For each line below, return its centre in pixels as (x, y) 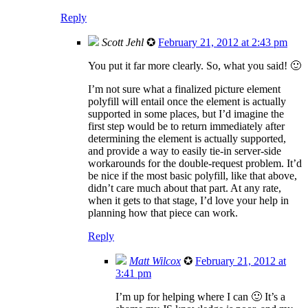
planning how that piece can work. (163, 212)
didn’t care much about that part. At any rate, (185, 188)
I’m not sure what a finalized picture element (184, 89)
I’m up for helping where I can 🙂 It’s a (200, 296)
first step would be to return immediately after (186, 126)
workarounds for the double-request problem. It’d (195, 163)
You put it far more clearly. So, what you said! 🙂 (195, 65)
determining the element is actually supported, (187, 138)
